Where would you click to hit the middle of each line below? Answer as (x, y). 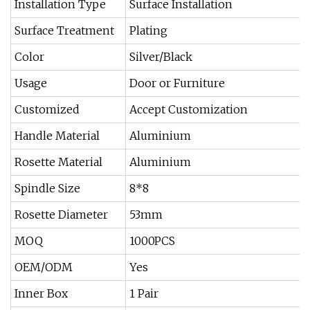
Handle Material (57, 136)
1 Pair (144, 293)
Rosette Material (58, 162)
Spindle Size (47, 188)
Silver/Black (161, 57)
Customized (47, 109)
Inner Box (41, 293)
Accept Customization (189, 109)
